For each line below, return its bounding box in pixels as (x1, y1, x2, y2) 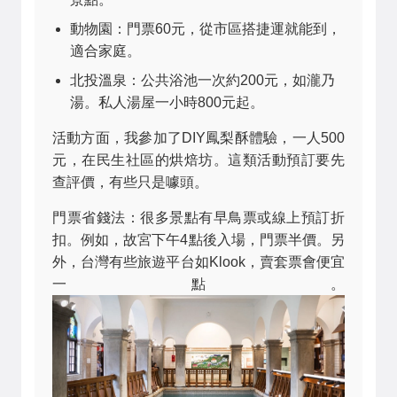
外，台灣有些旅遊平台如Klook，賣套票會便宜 (52, 254, 345, 270)
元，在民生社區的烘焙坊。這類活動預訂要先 (52, 152, 345, 168)
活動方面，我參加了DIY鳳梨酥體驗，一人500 (52, 130, 345, 146)
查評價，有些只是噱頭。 (52, 175, 208, 191)
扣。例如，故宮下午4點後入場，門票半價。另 (52, 232, 345, 248)
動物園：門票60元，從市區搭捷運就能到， (70, 21, 341, 37)
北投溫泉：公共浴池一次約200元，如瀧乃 (70, 73, 335, 89)
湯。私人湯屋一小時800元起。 (70, 95, 264, 111)
